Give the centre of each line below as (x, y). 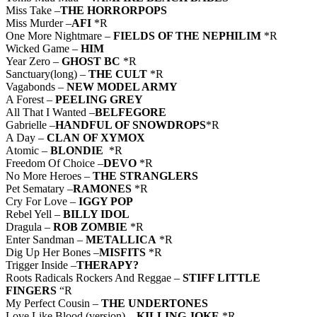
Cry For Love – (42, 202)
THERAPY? (108, 265)
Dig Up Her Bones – (52, 253)
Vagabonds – (36, 87)
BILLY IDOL (96, 214)
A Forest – (30, 100)
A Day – (26, 138)
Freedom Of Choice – (54, 163)
